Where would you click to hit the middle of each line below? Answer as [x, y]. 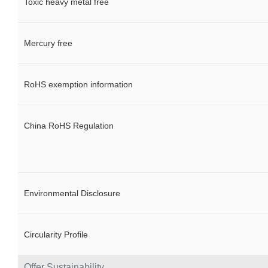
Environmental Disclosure [72, 194]
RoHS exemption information [78, 85]
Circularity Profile [56, 235]
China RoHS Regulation [69, 126]
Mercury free [48, 43]
